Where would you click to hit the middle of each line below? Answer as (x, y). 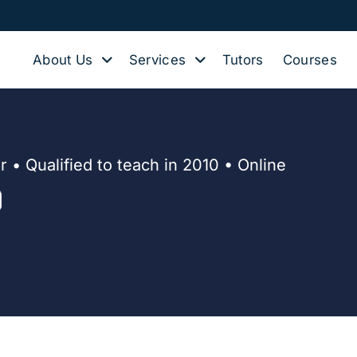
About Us (63, 60)
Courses (310, 60)
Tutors (243, 60)
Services (157, 60)
